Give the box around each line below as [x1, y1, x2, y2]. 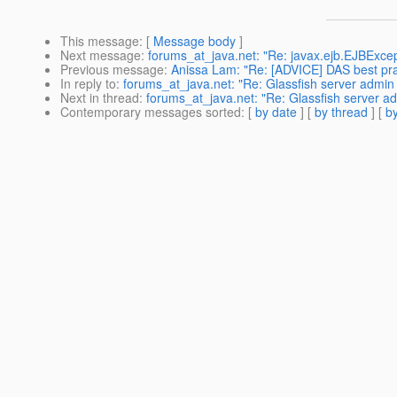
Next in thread [60, 89, 139, 107]
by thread [315, 103, 368, 121]
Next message [60, 46, 141, 65]
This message [60, 32, 139, 51]
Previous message [60, 60, 164, 79]
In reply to [60, 74, 116, 93]
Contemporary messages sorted [60, 103, 241, 121]
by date [255, 103, 297, 121]
